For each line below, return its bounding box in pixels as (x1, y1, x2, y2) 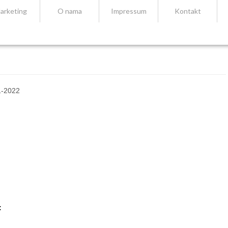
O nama (57, 7, 82, 15)
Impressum (110, 7, 147, 15)
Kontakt (174, 7, 201, 15)
